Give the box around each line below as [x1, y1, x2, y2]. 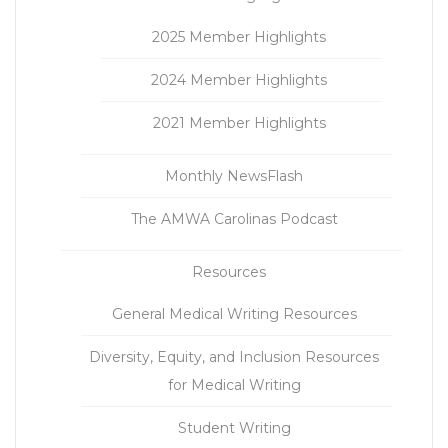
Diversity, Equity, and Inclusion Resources [89, 348, 379, 367]
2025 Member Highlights [152, 28, 326, 47]
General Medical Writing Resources [111, 305, 357, 324]
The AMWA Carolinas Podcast [130, 210, 338, 229]
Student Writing [177, 419, 291, 438]
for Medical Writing [167, 376, 301, 395]
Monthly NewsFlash [165, 167, 303, 186]
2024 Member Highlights [151, 71, 327, 90]
